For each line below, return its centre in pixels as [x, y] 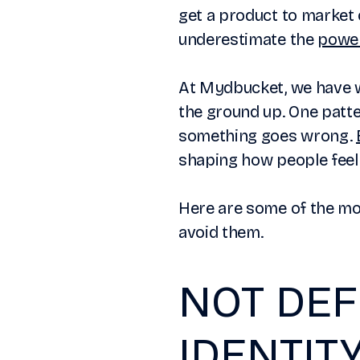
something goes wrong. [267, 136]
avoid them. [221, 233]
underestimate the [248, 40]
